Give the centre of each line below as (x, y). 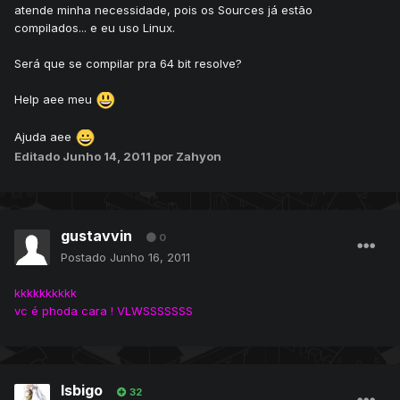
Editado (38, 157)
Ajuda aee (45, 137)
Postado (85, 258)
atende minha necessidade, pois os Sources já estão (163, 10)
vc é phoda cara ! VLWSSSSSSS (104, 311)
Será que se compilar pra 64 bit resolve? (128, 64)
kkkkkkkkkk (46, 293)
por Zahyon (187, 157)
